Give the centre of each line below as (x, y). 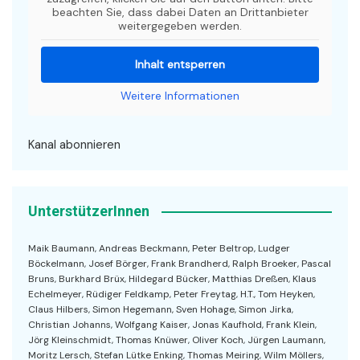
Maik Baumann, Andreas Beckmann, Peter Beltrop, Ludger (159, 249)
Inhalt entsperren (180, 65)
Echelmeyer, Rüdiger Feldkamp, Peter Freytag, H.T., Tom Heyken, (172, 295)
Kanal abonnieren (74, 145)
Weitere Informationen (180, 96)
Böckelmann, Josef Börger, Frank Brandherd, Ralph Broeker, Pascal (180, 264)
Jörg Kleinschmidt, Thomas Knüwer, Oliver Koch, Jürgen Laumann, (177, 340)
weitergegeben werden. (180, 26)
